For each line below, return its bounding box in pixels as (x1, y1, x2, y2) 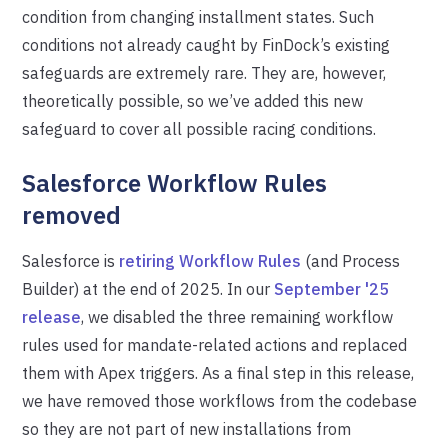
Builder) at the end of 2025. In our (22, 279, 275, 299)
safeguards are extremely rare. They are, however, (22, 63, 387, 83)
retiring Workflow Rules (119, 251, 302, 271)
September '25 (274, 279, 390, 299)
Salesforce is (22, 251, 120, 271)
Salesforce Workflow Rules (22, 167, 328, 199)
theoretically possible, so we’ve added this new (22, 91, 364, 111)
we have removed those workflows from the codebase (22, 391, 418, 411)
